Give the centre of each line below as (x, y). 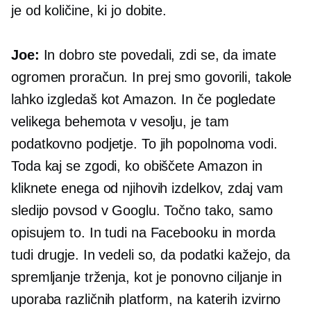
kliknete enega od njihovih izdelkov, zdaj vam (147, 188)
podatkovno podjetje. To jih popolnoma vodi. (144, 144)
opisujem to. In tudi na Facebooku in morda (143, 233)
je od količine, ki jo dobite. (89, 11)
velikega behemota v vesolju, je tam (120, 122)
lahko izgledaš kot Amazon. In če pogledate (143, 100)
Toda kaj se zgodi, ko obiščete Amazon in (137, 166)
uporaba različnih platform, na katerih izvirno (146, 300)
